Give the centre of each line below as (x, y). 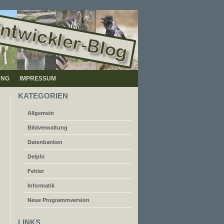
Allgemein (41, 113)
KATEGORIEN (43, 96)
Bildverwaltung (47, 127)
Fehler (36, 171)
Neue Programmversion (58, 200)
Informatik (41, 185)
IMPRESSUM (38, 78)
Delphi (36, 156)
